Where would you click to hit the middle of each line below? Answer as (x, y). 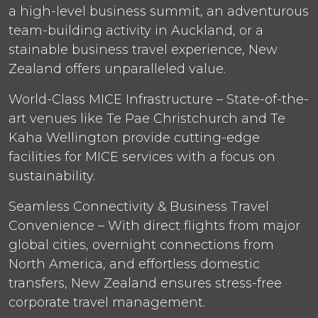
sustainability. (52, 176)
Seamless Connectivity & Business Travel (139, 206)
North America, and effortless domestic (134, 264)
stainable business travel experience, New (143, 49)
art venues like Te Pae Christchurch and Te (147, 118)
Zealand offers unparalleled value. (117, 68)
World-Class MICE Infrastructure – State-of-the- (159, 99)
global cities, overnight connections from (141, 245)
